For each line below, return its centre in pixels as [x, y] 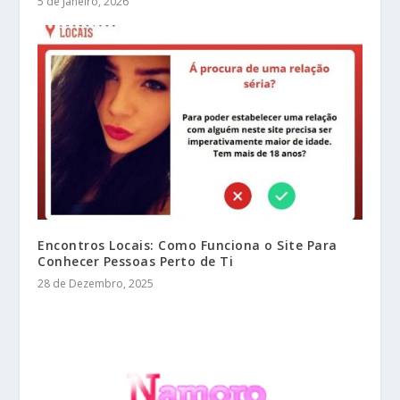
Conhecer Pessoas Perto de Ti [136, 261]
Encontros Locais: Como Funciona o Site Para [187, 245]
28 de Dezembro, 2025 [96, 283]
